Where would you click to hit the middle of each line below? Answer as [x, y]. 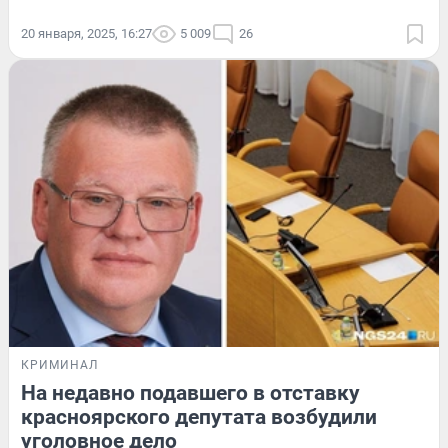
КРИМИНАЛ [59, 364]
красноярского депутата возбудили [199, 416]
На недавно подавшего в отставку [190, 392]
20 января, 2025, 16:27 [86, 34]
